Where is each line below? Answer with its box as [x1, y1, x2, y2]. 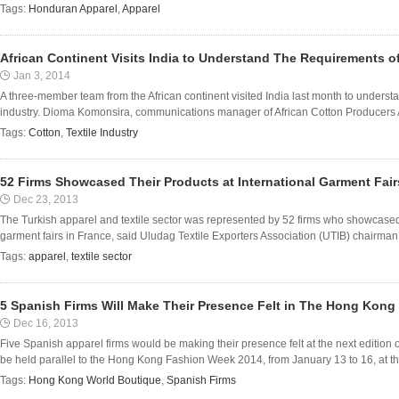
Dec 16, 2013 [13, 317, 78, 330]
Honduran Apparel [28, 3, 118, 15]
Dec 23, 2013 [13, 193, 78, 206]
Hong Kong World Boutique [28, 374, 161, 387]
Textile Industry [66, 126, 138, 139]
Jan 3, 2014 [13, 69, 70, 82]
